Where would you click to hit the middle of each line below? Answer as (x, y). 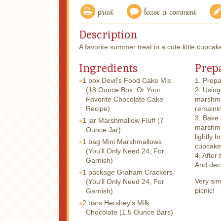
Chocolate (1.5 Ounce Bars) (129, 212)
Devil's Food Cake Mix (136, 80)
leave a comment (171, 11)
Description (108, 35)
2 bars (92, 203)
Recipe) (98, 108)
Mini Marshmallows (132, 141)
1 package (99, 172)
